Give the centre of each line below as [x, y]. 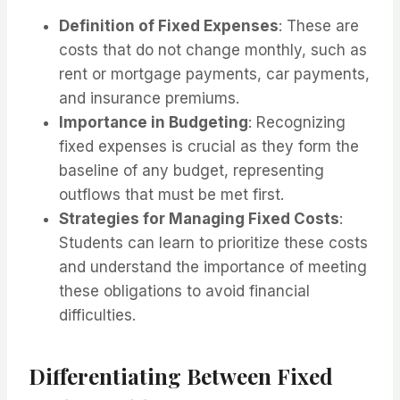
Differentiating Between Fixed [181, 376]
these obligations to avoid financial [184, 292]
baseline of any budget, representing [192, 171]
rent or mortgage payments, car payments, [214, 75]
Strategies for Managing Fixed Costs [199, 219]
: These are [319, 26]
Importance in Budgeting [154, 123]
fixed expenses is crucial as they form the [209, 147]
